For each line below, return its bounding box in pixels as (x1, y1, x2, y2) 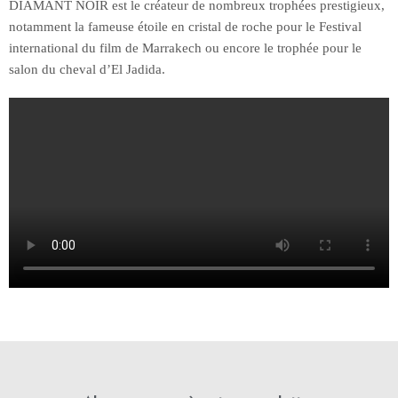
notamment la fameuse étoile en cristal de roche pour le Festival (9, 19, 362, 34)
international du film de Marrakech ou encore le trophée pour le (9, 40, 362, 55)
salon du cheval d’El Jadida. (9, 61, 165, 76)
